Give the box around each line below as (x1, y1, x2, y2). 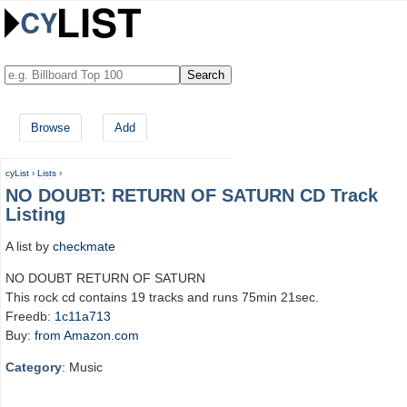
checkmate (53, 238, 115, 253)
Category (5, 360, 62, 375)
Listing (5, 204, 65, 224)
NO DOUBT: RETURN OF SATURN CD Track (5, 185, 378, 205)
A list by (5, 238, 53, 253)
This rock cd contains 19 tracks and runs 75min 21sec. (5, 289, 319, 304)
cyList (5, 168, 29, 178)
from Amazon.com (35, 327, 139, 342)
